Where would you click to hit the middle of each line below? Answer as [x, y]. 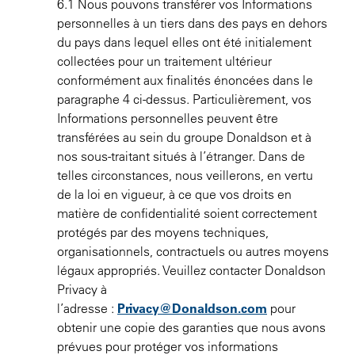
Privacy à [82, 289]
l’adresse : [87, 308]
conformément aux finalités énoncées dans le [185, 80]
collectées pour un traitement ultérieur [164, 61]
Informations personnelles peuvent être [168, 118]
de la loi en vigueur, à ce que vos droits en [174, 194]
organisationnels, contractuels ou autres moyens [193, 251]
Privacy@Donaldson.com [192, 308]
